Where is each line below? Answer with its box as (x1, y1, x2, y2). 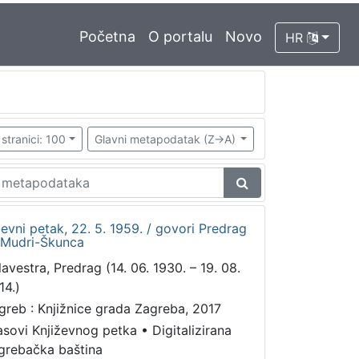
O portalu (148, 28, 213, 45)
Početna (79, 28, 136, 45)
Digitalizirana (151, 322, 232, 339)
